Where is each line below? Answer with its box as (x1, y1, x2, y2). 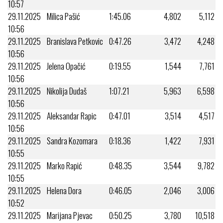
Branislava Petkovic (47, 34, 103, 47)
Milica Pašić (47, 9, 80, 22)
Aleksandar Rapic (47, 109, 97, 122)
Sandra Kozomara (47, 134, 98, 147)
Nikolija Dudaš (47, 84, 87, 97)
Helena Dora (47, 184, 82, 197)
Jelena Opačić (47, 59, 86, 72)
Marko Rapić (47, 159, 82, 172)
